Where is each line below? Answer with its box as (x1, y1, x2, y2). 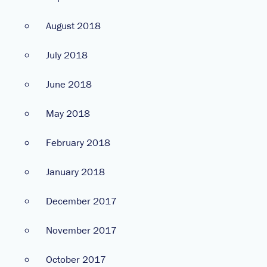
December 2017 (46, 194, 117, 207)
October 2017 (46, 252, 106, 266)
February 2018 (46, 135, 110, 149)
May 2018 (46, 106, 90, 120)
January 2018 (46, 164, 105, 178)
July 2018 (46, 48, 88, 61)
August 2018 (46, 18, 101, 32)
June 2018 (46, 77, 92, 91)
